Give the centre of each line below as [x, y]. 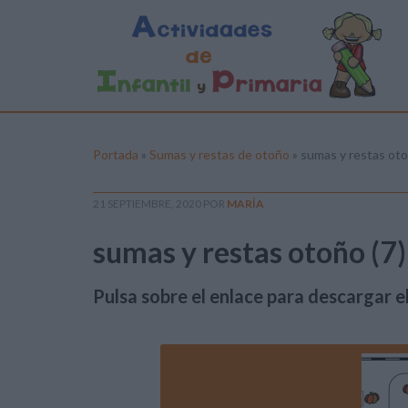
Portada [116, 154]
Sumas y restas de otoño [219, 154]
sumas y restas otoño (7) [250, 252]
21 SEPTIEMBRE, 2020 [147, 204]
